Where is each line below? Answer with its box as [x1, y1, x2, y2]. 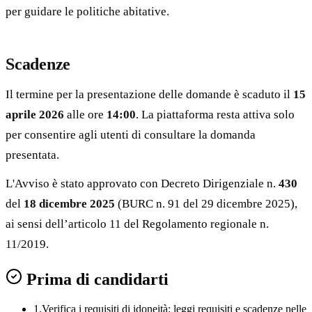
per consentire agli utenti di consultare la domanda [6, 127, 256, 141]
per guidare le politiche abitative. [6, 4, 169, 18]
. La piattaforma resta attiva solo [136, 107, 295, 121]
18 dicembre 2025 [24, 196, 115, 210]
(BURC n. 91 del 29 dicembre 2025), [115, 196, 297, 210]
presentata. [6, 148, 59, 162]
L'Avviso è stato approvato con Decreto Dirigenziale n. [6, 176, 279, 190]
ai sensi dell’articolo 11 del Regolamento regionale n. [6, 217, 269, 231]
